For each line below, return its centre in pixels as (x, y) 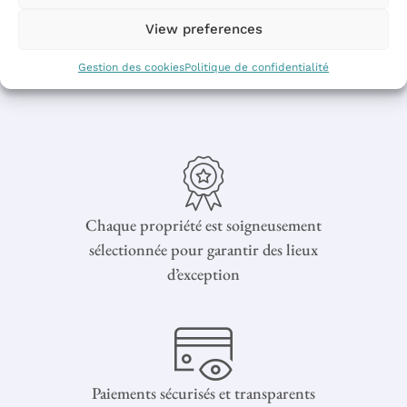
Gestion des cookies (131, 67)
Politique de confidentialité (257, 67)
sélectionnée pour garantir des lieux (203, 249)
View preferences (203, 29)
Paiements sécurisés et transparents (203, 392)
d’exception (203, 273)
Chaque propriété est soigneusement (203, 224)
